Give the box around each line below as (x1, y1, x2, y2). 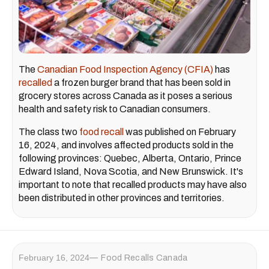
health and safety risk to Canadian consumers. (19, 103, 211, 114)
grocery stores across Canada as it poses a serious (19, 90, 232, 101)
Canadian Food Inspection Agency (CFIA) (37, 64, 213, 74)
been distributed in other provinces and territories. (19, 192, 225, 203)
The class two (19, 126, 79, 137)
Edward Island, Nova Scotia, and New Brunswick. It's (19, 166, 243, 177)
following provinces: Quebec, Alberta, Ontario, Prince (19, 153, 241, 163)
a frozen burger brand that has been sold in (52, 77, 231, 88)
